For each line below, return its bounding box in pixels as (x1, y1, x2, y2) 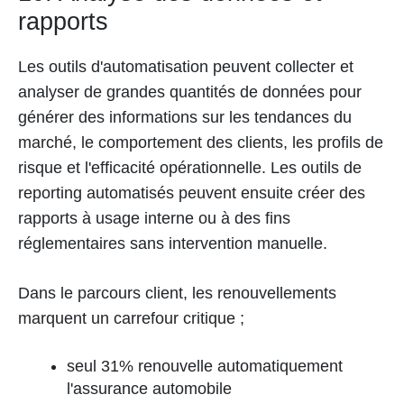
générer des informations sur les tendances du (18, 107, 352, 126)
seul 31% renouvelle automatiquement (67, 356, 343, 375)
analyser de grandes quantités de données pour (18, 82, 362, 101)
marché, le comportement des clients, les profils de (18, 133, 383, 151)
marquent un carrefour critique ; (18, 308, 244, 327)
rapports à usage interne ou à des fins (18, 208, 290, 227)
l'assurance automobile (67, 379, 232, 398)
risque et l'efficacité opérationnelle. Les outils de (18, 158, 362, 177)
